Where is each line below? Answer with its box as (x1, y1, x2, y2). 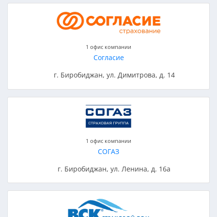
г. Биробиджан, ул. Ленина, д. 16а (58, 164, 171, 173)
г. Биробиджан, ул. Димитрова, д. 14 (53, 70, 175, 80)
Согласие (93, 53, 124, 62)
